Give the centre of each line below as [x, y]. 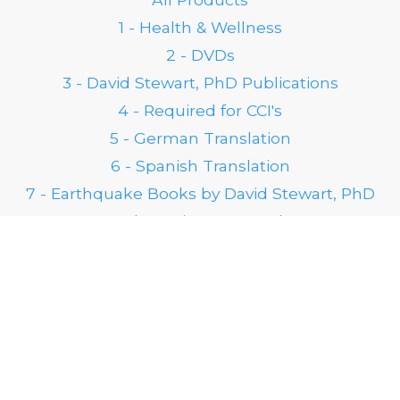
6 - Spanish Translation [200, 166]
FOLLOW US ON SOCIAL [110, 307]
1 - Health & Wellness [200, 28]
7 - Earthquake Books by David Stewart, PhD [200, 194]
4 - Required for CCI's [200, 111]
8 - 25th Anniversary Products [200, 221]
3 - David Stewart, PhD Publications [200, 83]
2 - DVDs [200, 55]
